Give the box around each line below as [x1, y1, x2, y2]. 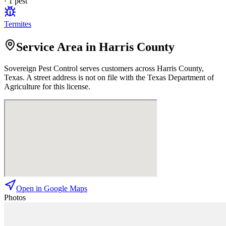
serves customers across [78, 64, 157, 73]
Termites [4, 19, 31, 28]
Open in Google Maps [16, 184, 87, 193]
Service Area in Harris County [16, 40, 175, 53]
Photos [4, 193, 26, 202]
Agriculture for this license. [4, 82, 90, 91]
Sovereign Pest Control [4, 64, 78, 73]
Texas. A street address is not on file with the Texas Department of [4, 73, 214, 82]
